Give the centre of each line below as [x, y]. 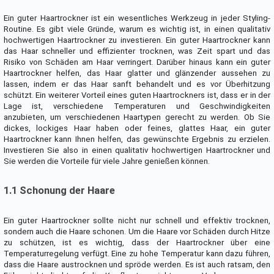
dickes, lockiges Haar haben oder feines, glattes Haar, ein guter [137, 128]
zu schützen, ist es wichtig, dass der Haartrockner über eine [137, 243]
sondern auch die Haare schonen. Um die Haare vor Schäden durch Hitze [137, 232]
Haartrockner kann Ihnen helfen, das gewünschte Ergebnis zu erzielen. [137, 139]
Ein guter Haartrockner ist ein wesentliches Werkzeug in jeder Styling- [137, 18]
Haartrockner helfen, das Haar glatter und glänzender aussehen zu [137, 73]
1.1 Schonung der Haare [59, 191]
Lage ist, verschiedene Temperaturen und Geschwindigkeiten [137, 106]
